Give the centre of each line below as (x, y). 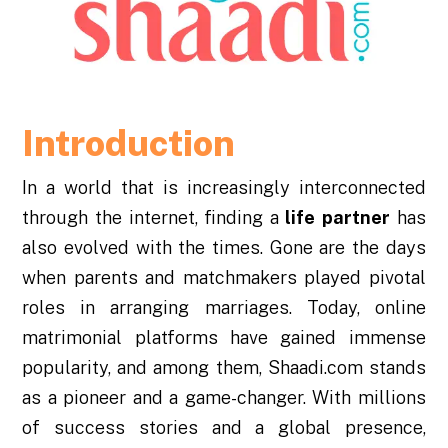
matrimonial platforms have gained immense (224, 337)
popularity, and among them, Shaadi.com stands (224, 367)
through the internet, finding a (154, 217)
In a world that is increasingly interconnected (224, 187)
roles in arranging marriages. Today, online (224, 307)
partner (356, 217)
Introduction (129, 142)
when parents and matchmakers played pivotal (224, 277)
